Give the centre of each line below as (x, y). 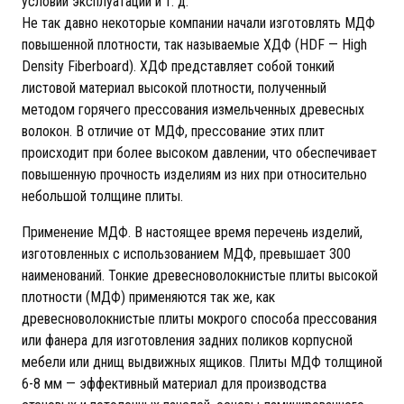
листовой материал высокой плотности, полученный (174, 88)
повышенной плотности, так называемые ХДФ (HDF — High (194, 45)
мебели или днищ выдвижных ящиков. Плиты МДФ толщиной (202, 362)
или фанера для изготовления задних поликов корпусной (187, 340)
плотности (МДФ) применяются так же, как (148, 297)
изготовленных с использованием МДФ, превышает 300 (186, 254)
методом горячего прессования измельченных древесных (193, 110)
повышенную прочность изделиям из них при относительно (194, 174)
